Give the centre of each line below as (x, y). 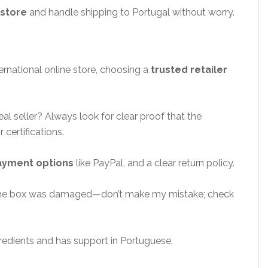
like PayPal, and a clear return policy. (154, 163)
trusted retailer (189, 70)
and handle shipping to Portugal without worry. (131, 12)
